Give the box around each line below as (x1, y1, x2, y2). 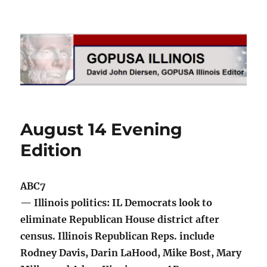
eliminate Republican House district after (20, 213, 220, 226)
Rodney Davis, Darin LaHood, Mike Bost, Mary (20, 247, 242, 259)
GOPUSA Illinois (20, 25, 135, 42)
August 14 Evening (20, 119, 183, 140)
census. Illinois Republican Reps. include (20, 230, 215, 243)
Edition (20, 140, 82, 161)
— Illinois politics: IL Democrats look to (20, 197, 213, 209)
